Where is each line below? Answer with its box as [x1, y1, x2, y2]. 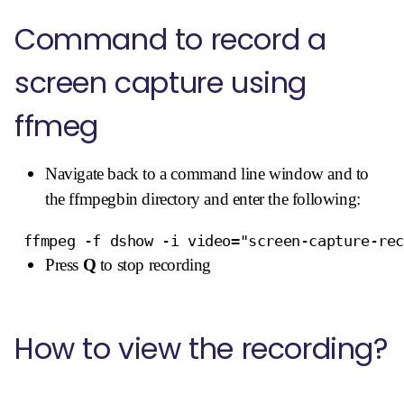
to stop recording [96, 254, 212, 274]
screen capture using [14, 61, 308, 103]
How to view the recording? [14, 327, 389, 369]
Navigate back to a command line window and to [45, 163, 370, 183]
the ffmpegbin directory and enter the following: [45, 188, 361, 208]
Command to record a [14, 18, 326, 60]
